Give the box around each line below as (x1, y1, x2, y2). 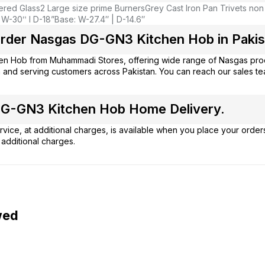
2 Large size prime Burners (40, 2, 145, 13)
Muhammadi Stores (49, 54, 124, 65)
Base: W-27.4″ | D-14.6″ (54, 14, 145, 24)
